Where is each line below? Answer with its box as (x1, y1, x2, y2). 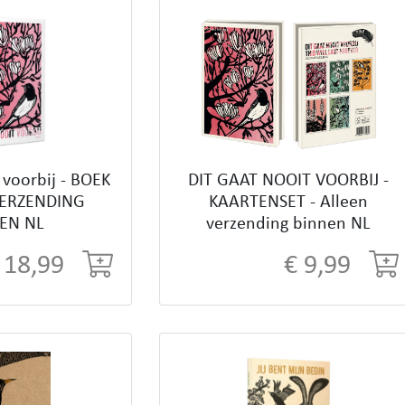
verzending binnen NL (206, 215, 371, 234)
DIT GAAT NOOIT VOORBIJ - (187, 172, 389, 191)
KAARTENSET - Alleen (208, 193, 368, 212)
